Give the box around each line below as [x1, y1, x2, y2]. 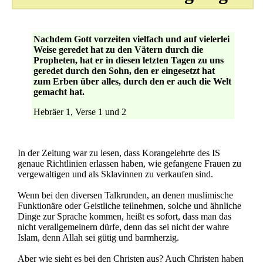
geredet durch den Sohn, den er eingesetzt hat [33, 66, 215, 76]
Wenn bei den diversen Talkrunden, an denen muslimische [18, 190, 233, 200]
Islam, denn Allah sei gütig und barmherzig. [18, 232, 179, 242]
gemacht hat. [33, 87, 85, 97]
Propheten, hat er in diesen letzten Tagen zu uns [33, 55, 224, 65]
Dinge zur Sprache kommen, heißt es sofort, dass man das [18, 211, 231, 221]
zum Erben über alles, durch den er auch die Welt [33, 76, 231, 86]
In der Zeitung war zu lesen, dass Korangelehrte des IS [18, 148, 220, 158]
